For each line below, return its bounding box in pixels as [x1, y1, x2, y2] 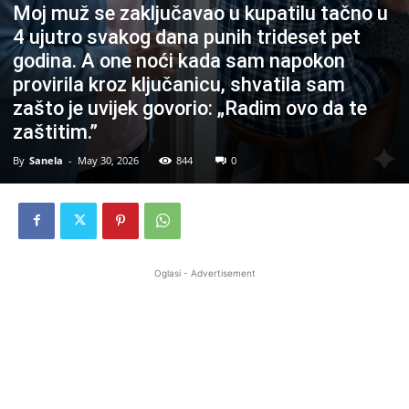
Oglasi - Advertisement [153, 267, 256, 278]
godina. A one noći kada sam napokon [13, 48, 345, 72]
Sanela [29, 152, 63, 167]
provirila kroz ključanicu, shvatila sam [13, 72, 345, 96]
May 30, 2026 [78, 152, 139, 167]
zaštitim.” [13, 120, 98, 143]
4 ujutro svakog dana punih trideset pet [13, 25, 361, 48]
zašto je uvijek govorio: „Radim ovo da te [13, 96, 367, 120]
